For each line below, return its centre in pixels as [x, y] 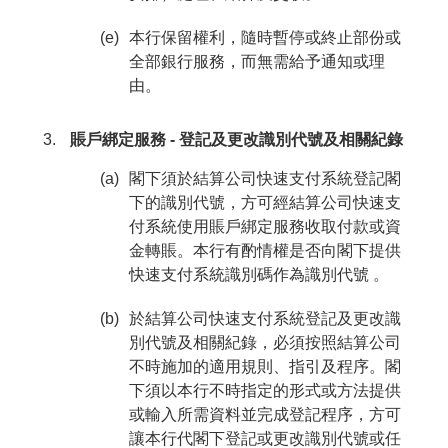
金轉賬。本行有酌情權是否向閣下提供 [264, 250]
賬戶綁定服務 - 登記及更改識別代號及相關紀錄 [236, 139]
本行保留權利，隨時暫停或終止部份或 [264, 37]
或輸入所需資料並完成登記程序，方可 [264, 414]
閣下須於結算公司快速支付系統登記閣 [264, 178]
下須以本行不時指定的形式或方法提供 [264, 390]
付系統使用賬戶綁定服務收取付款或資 [264, 226]
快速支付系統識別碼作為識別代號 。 [258, 274]
